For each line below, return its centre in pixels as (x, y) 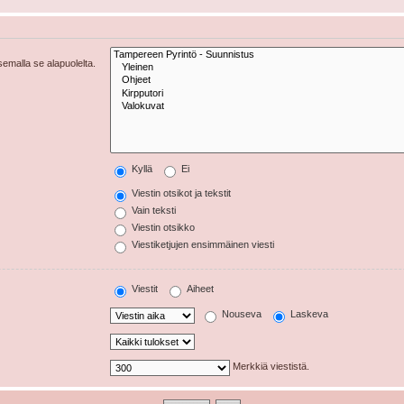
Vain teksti (153, 211)
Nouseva (241, 314)
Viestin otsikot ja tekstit (180, 193)
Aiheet (199, 289)
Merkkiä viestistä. (270, 367)
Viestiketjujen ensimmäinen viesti (202, 245)
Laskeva (308, 314)
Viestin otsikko (162, 228)
